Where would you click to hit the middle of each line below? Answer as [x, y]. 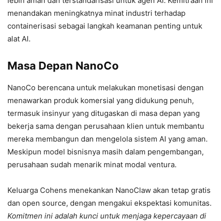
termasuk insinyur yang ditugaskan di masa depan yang [104, 113]
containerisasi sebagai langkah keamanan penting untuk [105, 26]
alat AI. [19, 39]
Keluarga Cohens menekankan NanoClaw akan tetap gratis [109, 190]
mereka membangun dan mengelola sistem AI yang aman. [108, 139]
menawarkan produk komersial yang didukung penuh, [101, 101]
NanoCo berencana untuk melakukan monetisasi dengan [106, 88]
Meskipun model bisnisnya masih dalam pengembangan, [106, 152]
